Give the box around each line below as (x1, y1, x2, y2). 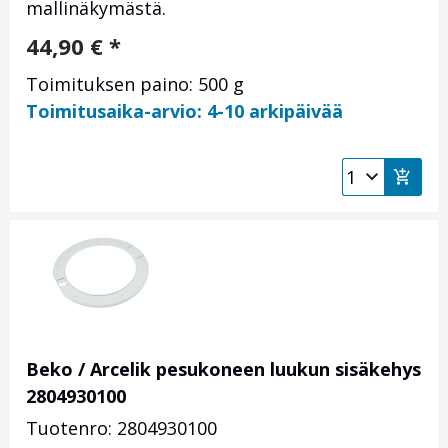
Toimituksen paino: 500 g (26, 72, 244, 97)
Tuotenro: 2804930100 (26, 416, 217, 441)
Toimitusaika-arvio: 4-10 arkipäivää (26, 99, 343, 124)
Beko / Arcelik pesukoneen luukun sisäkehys (26, 357, 421, 382)
